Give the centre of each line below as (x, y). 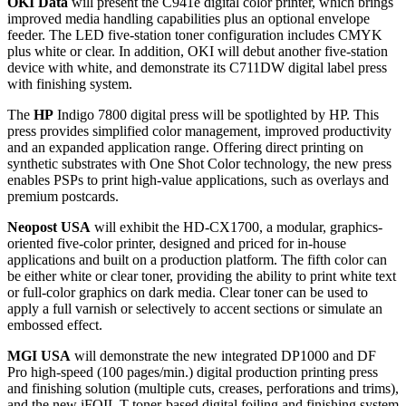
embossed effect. (55, 325)
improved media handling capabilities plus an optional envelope (188, 19)
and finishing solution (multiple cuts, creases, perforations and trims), (203, 389)
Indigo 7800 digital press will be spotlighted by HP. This (216, 115)
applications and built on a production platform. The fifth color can (197, 260)
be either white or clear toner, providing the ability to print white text (202, 276)
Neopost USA (49, 227)
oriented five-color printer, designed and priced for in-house (177, 244)
